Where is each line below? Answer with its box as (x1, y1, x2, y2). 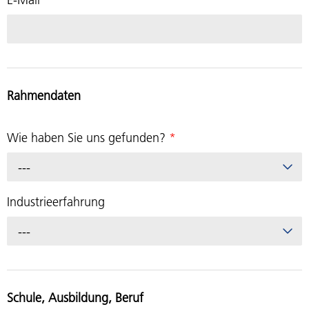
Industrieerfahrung (7, 193, 105, 210)
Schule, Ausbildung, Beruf (7, 289, 143, 306)
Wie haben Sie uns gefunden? (7, 129, 169, 146)
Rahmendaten (7, 88, 81, 104)
